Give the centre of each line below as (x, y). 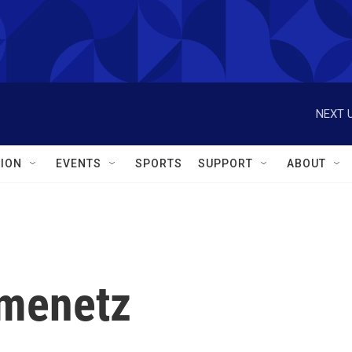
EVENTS (79, 163)
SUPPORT (225, 163)
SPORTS (159, 163)
